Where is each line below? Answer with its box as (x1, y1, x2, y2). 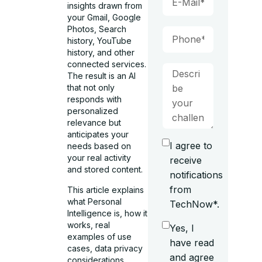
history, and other (67, 47, 135, 58)
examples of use (67, 231, 132, 242)
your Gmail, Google (67, 12, 142, 23)
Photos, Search (67, 24, 127, 35)
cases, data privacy (67, 243, 143, 253)
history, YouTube (67, 36, 132, 46)
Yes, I (169, 222, 194, 234)
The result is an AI (67, 71, 136, 81)
